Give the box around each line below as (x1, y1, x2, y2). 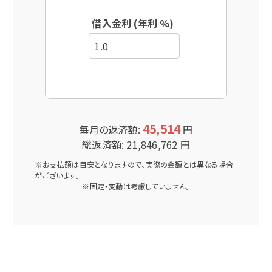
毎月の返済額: (79, 121, 143, 137)
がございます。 (35, 169, 80, 180)
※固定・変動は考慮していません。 (82, 180, 190, 191)
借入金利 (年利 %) (92, 15, 174, 30)
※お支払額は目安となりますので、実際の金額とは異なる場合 (35, 158, 234, 169)
